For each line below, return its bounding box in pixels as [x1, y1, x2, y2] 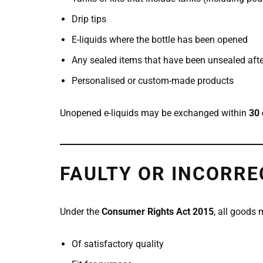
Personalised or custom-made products [72, 75, 234, 86]
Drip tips [72, 13, 106, 25]
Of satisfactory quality [72, 238, 164, 249]
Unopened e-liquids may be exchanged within [60, 107, 249, 119]
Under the [60, 205, 102, 217]
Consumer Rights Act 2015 [102, 205, 214, 217]
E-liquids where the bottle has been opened [72, 33, 248, 45]
